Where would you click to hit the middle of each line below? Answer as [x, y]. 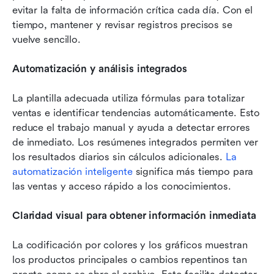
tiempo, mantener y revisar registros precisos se [122, 24]
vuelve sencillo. [46, 39]
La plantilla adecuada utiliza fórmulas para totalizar [129, 98]
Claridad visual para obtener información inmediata [134, 215]
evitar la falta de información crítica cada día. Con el [132, 10]
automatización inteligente [72, 171]
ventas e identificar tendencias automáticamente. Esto [136, 113]
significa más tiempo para [193, 171]
